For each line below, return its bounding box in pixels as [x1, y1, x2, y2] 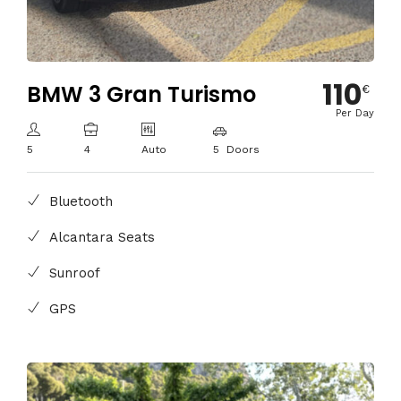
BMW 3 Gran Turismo [27, 79, 256, 109]
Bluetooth [49, 193, 113, 210]
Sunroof [49, 265, 100, 282]
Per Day [336, 107, 374, 119]
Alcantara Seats [49, 229, 155, 246]
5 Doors [212, 142, 260, 156]
